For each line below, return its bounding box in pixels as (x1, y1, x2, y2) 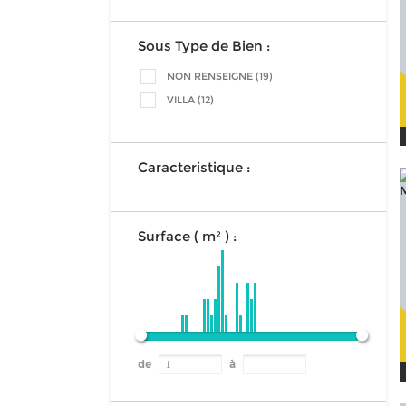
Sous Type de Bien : (138, 37, 270, 54)
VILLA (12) (167, 93, 214, 106)
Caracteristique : (138, 159, 250, 176)
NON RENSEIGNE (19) (167, 70, 273, 82)
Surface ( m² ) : (138, 227, 237, 245)
